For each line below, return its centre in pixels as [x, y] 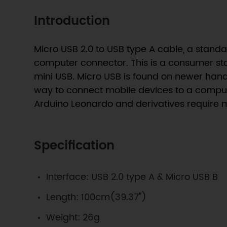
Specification [74, 146]
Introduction [72, 21]
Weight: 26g [73, 217]
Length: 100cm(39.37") [97, 197]
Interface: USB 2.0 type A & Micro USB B [132, 177]
